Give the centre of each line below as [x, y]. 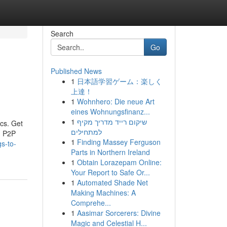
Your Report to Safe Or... [110, 172]
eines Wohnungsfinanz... [110, 111]
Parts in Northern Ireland [110, 152]
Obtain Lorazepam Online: [119, 162]
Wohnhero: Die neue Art [116, 101]
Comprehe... [91, 203]
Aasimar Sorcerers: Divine [119, 213]
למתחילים [86, 132]
